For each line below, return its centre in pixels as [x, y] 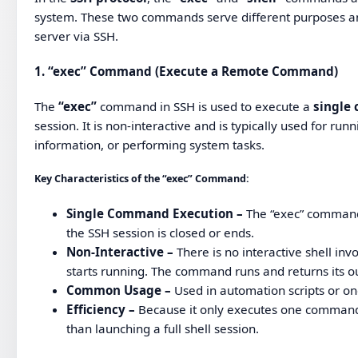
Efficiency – [101, 310]
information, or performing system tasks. [150, 145]
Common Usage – [119, 290]
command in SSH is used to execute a [205, 107]
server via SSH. [77, 36]
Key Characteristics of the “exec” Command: [142, 179]
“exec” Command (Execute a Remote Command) [193, 72]
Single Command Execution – [155, 214]
